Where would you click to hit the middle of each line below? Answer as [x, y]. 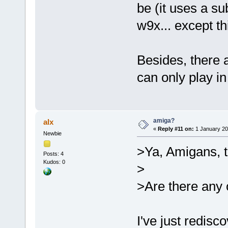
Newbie [52, 133]
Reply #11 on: [176, 129]
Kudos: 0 [54, 162]
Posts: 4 [53, 153]
